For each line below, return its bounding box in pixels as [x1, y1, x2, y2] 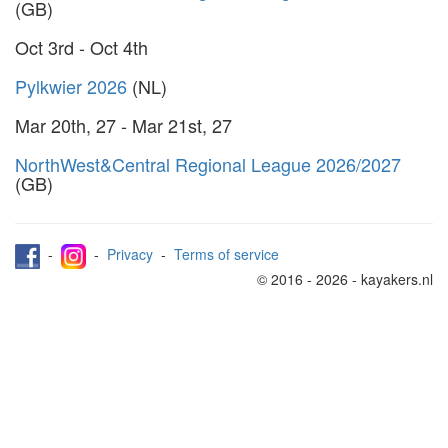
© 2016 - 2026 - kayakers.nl [257, 268, 433, 289]
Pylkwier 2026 [15, 72, 127, 99]
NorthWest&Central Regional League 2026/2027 [15, 150, 401, 177]
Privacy [107, 243, 153, 264]
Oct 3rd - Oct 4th [15, 33, 148, 60]
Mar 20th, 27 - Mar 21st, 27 [15, 111, 232, 138]
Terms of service [174, 243, 279, 264]
